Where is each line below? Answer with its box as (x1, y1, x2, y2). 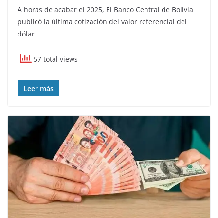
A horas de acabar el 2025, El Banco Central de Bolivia (18, 4, 193, 14)
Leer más (23, 83, 54, 93)
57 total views (32, 54, 78, 64)
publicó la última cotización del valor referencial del (18, 17, 187, 26)
